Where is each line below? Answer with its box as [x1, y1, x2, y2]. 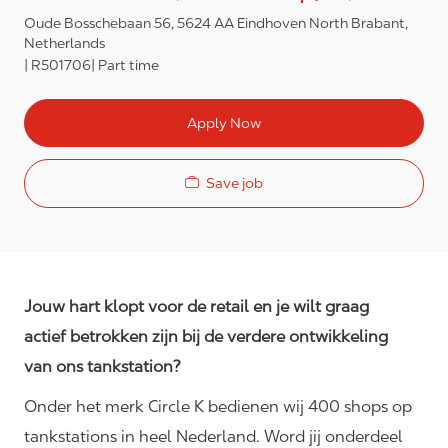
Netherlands [24, 35, 105, 52]
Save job [206, 174, 263, 191]
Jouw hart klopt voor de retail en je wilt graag [24, 297, 369, 317]
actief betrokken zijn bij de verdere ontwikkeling [24, 327, 388, 347]
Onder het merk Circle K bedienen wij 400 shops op [24, 397, 412, 417]
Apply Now [187, 114, 261, 131]
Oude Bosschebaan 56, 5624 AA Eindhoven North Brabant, [24, 15, 408, 32]
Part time [98, 56, 159, 73]
